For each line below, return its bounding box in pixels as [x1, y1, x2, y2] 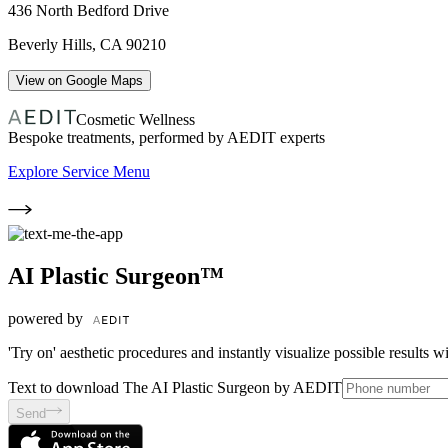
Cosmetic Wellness [76, 111, 195, 129]
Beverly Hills [8, 36, 92, 54]
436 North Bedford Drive [8, 2, 169, 20]
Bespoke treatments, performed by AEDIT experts [8, 129, 325, 147]
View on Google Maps [16, 73, 143, 89]
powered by [8, 310, 87, 328]
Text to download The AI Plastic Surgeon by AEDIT [8, 379, 342, 397]
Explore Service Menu [8, 163, 150, 181]
